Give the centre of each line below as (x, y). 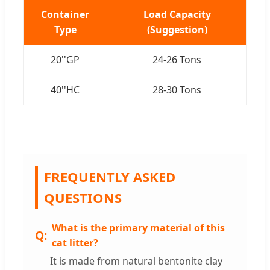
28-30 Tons (177, 90)
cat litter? (75, 243)
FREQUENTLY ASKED (110, 177)
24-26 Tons (177, 60)
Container (65, 15)
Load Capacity (177, 15)
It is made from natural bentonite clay (136, 261)
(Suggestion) (177, 30)
